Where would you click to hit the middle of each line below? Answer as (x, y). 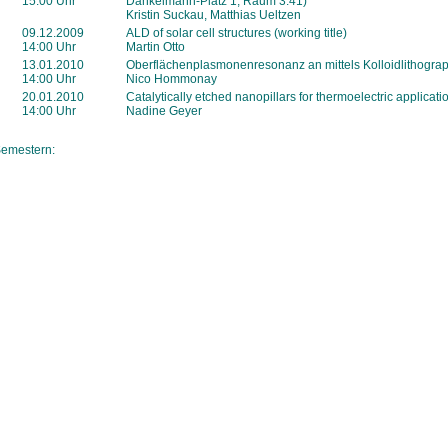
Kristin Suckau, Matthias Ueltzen (213, 15)
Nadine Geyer (164, 111)
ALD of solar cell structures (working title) (236, 33)
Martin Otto (155, 47)
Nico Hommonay (171, 79)
